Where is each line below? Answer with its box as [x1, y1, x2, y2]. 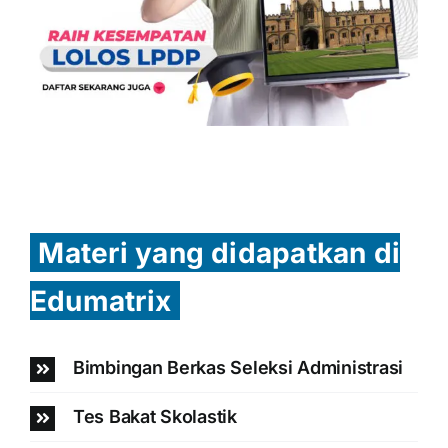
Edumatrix [29, 283, 172, 318]
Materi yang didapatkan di [38, 235, 401, 270]
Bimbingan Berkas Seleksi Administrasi [72, 357, 403, 379]
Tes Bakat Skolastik [72, 405, 237, 427]
